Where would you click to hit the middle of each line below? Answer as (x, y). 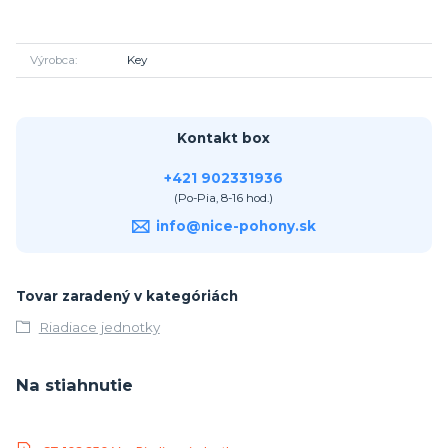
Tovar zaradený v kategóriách (127, 296)
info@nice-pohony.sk (235, 226)
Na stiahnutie (74, 384)
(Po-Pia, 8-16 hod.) (224, 197)
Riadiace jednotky (99, 327)
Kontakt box (224, 138)
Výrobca (52, 60)
